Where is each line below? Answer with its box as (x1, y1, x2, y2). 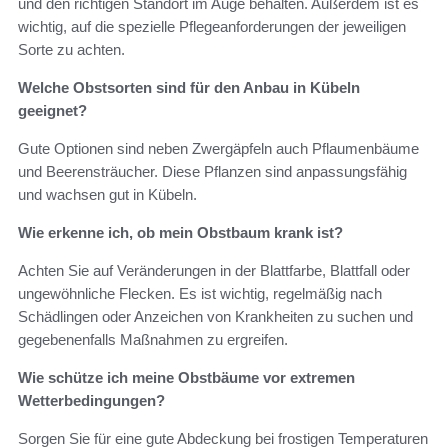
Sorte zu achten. (18, 40, 125, 58)
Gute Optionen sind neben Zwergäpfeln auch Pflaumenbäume (18, 139, 419, 157)
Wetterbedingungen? (18, 391, 165, 409)
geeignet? (18, 101, 87, 119)
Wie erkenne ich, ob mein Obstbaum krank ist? (18, 223, 343, 241)
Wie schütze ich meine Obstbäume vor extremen (18, 368, 355, 386)
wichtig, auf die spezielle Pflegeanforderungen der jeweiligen (18, 17, 406, 35)
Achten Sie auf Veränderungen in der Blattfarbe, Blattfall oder (18, 261, 410, 279)
